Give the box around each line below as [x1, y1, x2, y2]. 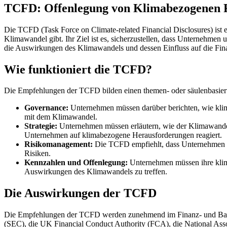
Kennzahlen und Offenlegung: [24, 158, 128, 167]
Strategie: [24, 122, 57, 131]
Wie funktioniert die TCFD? [4, 62, 152, 76]
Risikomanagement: [24, 140, 93, 149]
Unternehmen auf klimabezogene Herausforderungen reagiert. [24, 131, 222, 140]
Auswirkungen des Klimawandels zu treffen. [24, 167, 167, 176]
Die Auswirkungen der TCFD [4, 186, 157, 200]
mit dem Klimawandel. [24, 112, 97, 122]
